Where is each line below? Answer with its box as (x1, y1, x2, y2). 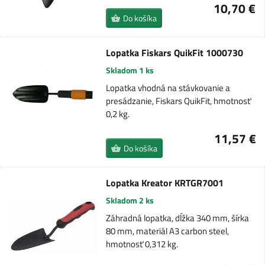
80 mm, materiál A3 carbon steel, (105, 224, 229, 238)
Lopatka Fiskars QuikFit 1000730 (106, 46, 244, 60)
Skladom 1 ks (106, 64, 154, 77)
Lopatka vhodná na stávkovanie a (106, 81, 231, 95)
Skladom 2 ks (105, 194, 154, 207)
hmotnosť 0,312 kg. (105, 237, 178, 251)
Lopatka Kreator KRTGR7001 (105, 176, 224, 190)
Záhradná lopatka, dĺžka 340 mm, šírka (105, 211, 249, 225)
